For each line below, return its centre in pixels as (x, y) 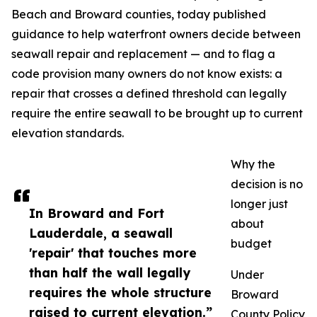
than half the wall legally (110, 273)
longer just (259, 204)
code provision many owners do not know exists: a (147, 74)
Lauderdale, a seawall (101, 233)
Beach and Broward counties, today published (139, 15)
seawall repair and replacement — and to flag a (143, 54)
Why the (253, 165)
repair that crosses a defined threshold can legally (149, 94)
